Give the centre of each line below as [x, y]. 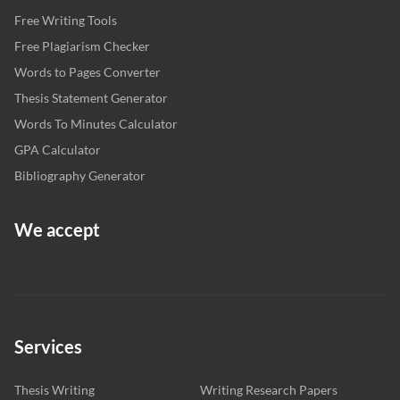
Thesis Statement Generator [91, 97]
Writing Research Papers [269, 389]
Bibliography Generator [80, 175]
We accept [57, 229]
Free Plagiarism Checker [82, 46]
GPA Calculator [58, 149]
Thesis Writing [54, 389]
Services [48, 346]
